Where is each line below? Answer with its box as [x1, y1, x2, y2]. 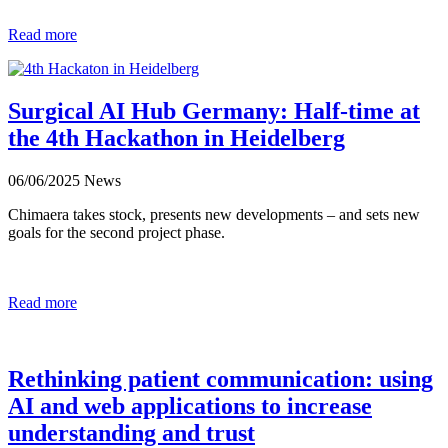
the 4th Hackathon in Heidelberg [8, 124, 345, 151]
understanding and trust [8, 419, 255, 446]
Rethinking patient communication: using [8, 365, 433, 392]
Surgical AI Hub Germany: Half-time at [8, 97, 420, 124]
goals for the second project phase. [8, 223, 225, 241]
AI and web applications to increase [8, 392, 372, 419]
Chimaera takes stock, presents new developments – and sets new [8, 205, 420, 223]
